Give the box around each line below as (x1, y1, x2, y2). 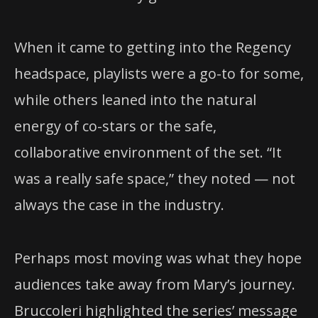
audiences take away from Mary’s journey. (14, 274, 295, 294)
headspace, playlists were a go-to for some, (14, 64, 304, 84)
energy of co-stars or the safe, (14, 116, 216, 136)
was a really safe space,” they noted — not (14, 169, 295, 189)
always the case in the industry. (14, 195, 224, 215)
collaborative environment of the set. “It (14, 143, 282, 163)
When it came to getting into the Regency (14, 38, 291, 57)
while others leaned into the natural (14, 90, 256, 110)
